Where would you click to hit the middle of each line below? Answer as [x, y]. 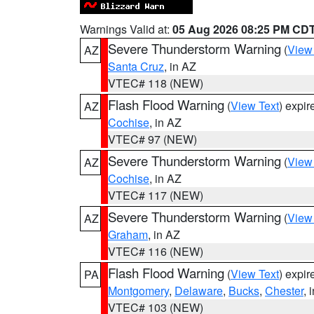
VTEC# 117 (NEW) [156, 195]
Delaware [199, 291]
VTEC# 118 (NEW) [156, 83]
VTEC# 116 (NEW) [156, 251]
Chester [284, 291]
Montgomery [138, 291]
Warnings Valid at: [126, 29]
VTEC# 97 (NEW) [152, 139]
